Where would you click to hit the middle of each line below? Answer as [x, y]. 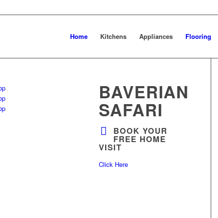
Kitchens [114, 36]
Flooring [199, 36]
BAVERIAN [144, 91]
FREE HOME [140, 139]
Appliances [156, 36]
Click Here [114, 164]
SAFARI [131, 109]
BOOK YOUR [141, 131]
